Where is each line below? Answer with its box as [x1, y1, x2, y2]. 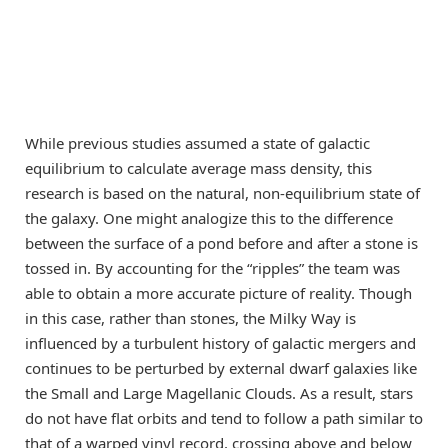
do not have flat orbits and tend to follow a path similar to [25, 408, 423, 429]
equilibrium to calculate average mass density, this [25, 158, 372, 179]
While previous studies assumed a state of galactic [25, 133, 370, 154]
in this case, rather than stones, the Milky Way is [25, 308, 356, 329]
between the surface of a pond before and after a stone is [25, 233, 418, 254]
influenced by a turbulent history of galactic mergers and [25, 333, 416, 354]
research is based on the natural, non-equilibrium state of [25, 183, 420, 204]
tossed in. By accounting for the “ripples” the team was [25, 258, 400, 279]
